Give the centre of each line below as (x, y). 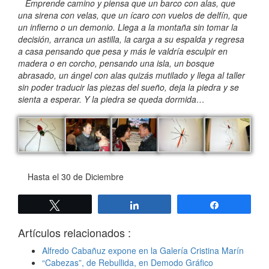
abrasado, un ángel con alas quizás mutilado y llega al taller (131, 75)
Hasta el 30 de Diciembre (76, 177)
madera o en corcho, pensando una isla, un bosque (116, 63)
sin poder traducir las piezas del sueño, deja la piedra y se (128, 87)
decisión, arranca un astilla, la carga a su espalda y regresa (131, 39)
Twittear (83, 205)
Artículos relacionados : (74, 233)
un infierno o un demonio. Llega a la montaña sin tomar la (128, 27)
